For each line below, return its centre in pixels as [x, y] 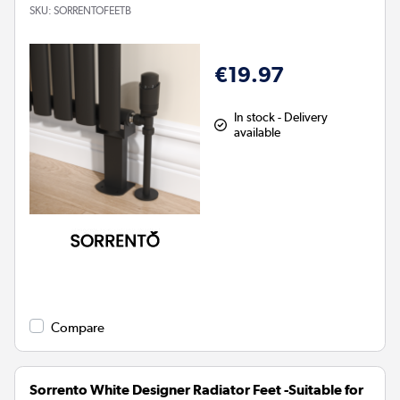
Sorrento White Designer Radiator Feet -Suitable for [196, 389]
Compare [78, 327]
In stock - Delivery [280, 117]
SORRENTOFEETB [92, 10]
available [257, 132]
